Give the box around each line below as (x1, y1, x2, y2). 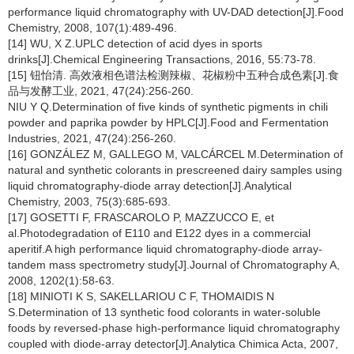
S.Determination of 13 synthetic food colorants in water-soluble (8, 306, 321, 318)
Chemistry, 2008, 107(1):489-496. (8, 21, 177, 34)
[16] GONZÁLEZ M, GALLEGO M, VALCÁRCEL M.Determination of (8, 148, 343, 160)
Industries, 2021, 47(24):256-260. (8, 132, 176, 145)
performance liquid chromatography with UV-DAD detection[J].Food (8, 6, 344, 18)
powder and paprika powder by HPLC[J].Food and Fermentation (8, 116, 329, 129)
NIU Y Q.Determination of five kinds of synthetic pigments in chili (8, 100, 328, 113)
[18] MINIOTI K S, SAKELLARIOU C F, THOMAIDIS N (8, 290, 274, 303)
